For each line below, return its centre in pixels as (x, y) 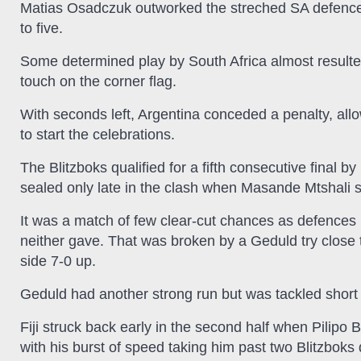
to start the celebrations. (98, 134)
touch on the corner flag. (98, 81)
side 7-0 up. (58, 261)
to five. (41, 28)
